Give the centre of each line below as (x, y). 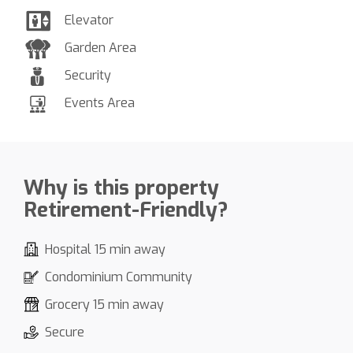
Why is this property (121, 188)
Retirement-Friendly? (126, 210)
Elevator (89, 20)
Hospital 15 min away (105, 249)
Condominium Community (119, 277)
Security (88, 75)
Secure (65, 332)
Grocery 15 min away (104, 304)
